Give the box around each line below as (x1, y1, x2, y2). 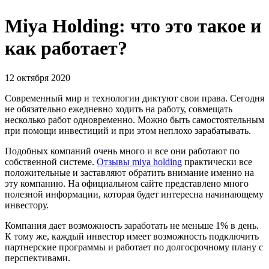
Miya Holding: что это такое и (5, 15, 261, 37)
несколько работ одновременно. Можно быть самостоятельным (5, 114, 264, 125)
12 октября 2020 (5, 72, 70, 83)
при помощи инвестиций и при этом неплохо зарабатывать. (5, 125, 251, 136)
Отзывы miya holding (97, 156, 182, 167)
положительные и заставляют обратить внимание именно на (5, 167, 254, 178)
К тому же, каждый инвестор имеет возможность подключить (5, 231, 259, 241)
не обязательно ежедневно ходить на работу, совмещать (5, 103, 232, 114)
